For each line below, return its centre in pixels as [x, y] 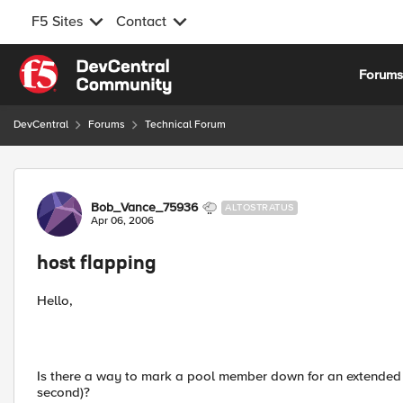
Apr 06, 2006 [122, 221]
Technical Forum [185, 125]
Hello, [55, 300]
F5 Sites [57, 22]
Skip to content [77, 65]
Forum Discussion [109, 179]
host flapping [97, 264]
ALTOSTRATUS [260, 207]
